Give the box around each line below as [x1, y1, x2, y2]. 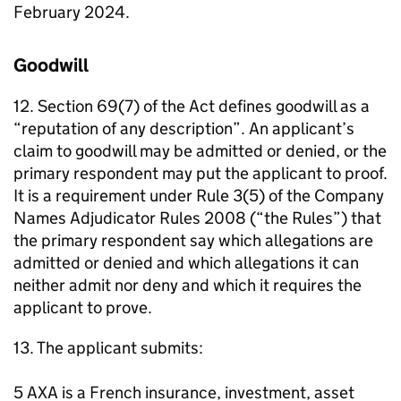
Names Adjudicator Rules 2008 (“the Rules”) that [13, 208, 381, 228]
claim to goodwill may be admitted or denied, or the [13, 141, 387, 161]
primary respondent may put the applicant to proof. [13, 163, 388, 183]
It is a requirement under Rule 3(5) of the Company [13, 185, 384, 206]
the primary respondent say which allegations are [13, 230, 373, 251]
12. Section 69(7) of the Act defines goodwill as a [13, 96, 370, 116]
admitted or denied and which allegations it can [13, 252, 359, 273]
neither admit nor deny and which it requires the [13, 275, 362, 295]
